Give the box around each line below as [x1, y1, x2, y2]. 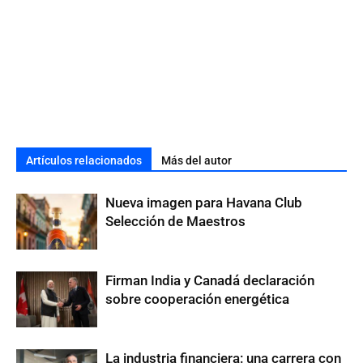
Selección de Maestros [105, 213, 246, 229]
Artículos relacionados [26, 154, 142, 167]
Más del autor [161, 154, 232, 167]
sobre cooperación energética [105, 291, 289, 307]
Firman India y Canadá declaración [105, 272, 314, 288]
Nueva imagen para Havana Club [105, 194, 302, 211]
